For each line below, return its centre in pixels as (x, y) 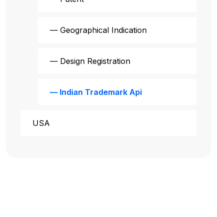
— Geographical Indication (98, 30)
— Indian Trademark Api (96, 92)
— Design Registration (90, 61)
